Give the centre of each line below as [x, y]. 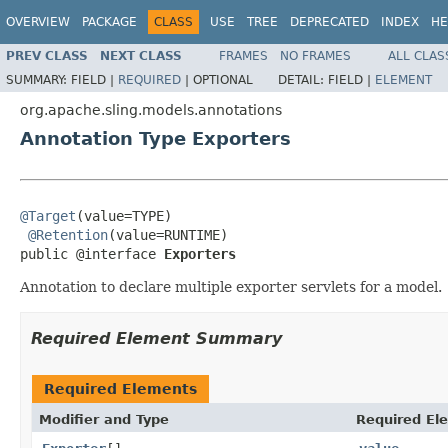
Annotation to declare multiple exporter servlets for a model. [231, 286]
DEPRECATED [329, 22]
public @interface [92, 253]
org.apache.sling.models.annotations [151, 109]
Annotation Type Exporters [155, 138]
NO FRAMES [315, 55]
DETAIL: [303, 79]
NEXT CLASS [141, 55]
